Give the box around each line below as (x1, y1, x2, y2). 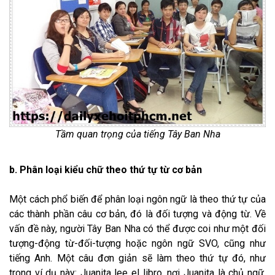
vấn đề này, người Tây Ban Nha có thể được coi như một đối (9, 223, 266, 235)
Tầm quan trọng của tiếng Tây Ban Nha (55, 128, 220, 141)
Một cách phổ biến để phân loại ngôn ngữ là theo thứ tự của (9, 193, 266, 206)
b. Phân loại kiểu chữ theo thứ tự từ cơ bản (9, 164, 202, 176)
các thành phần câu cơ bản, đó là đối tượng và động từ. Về (9, 208, 266, 220)
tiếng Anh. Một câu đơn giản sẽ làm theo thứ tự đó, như (9, 252, 266, 265)
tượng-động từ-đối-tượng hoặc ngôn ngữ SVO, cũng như (9, 238, 266, 250)
